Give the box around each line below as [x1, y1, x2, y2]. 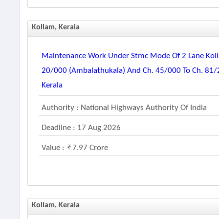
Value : [42, 144, 67, 152]
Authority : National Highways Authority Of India [42, 104, 207, 112]
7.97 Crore [72, 144, 109, 152]
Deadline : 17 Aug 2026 [42, 124, 121, 132]
